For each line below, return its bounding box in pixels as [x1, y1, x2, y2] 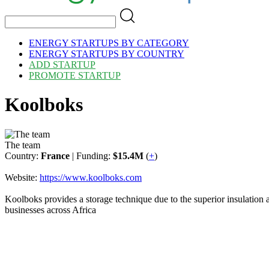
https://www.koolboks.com [40, 172, 142, 183]
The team [5, 139, 40, 150]
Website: [5, 172, 40, 183]
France [41, 150, 70, 161]
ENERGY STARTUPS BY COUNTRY [29, 48, 184, 59]
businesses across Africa [5, 204, 96, 215]
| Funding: [70, 150, 113, 161]
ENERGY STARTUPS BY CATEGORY [29, 37, 189, 48]
